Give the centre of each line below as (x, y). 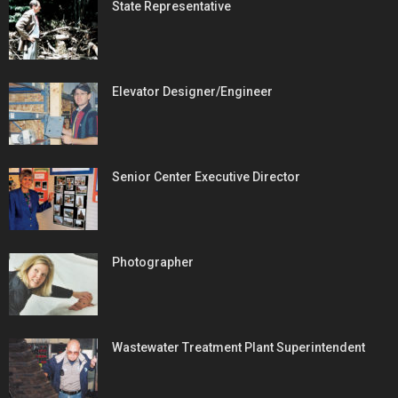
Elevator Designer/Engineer (192, 91)
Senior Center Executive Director (206, 176)
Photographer (153, 262)
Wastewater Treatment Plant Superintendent (239, 347)
